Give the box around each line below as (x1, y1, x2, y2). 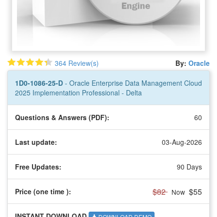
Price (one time (15, 186, 66, 196)
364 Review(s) (55, 58, 99, 68)
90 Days (177, 161, 202, 171)
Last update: (15, 137, 57, 147)
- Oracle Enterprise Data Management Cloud (65, 77, 202, 88)
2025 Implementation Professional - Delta (15, 87, 142, 97)
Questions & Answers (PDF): (15, 112, 109, 122)
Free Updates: (15, 161, 62, 171)
